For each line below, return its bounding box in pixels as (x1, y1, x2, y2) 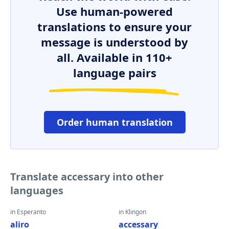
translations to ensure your (37, 19, 192, 34)
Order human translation (56, 116, 173, 128)
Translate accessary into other (10, 170, 164, 184)
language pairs (73, 65, 156, 80)
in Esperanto (10, 208, 46, 216)
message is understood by (41, 34, 188, 50)
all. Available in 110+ (57, 50, 172, 65)
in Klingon (119, 208, 146, 216)
